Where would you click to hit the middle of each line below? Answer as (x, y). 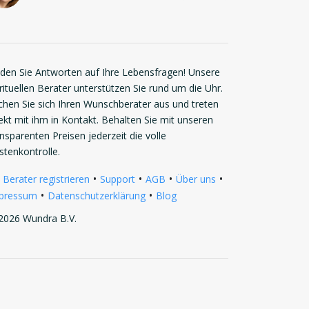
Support (118, 179)
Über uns (196, 179)
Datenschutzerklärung (97, 196)
